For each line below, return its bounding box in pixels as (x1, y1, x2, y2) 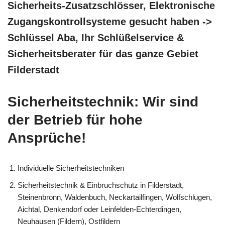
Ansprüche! (8, 130, 86, 146)
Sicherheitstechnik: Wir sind (8, 94, 198, 110)
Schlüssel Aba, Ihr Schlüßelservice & (8, 32, 184, 44)
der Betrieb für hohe (8, 112, 143, 128)
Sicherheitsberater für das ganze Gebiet (8, 48, 198, 60)
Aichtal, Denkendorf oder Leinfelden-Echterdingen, (18, 205, 181, 214)
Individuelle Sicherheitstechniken (18, 164, 124, 173)
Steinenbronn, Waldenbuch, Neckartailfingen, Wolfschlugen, (18, 193, 212, 202)
